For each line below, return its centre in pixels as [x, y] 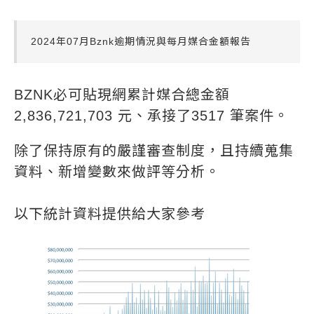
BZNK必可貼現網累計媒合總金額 [122, 94]
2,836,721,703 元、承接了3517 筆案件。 [151, 115]
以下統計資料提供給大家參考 [110, 213]
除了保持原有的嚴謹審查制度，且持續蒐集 [154, 150]
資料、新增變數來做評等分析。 [117, 171]
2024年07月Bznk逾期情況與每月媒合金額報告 [141, 41]
